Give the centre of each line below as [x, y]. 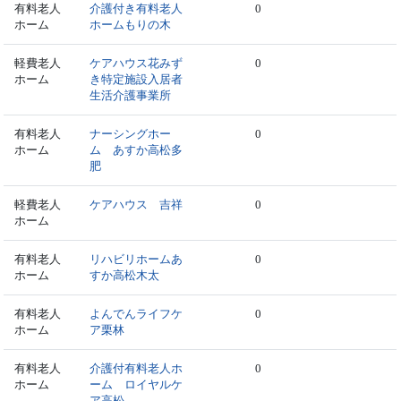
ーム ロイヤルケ [137, 384]
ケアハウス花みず [137, 63]
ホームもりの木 [131, 24]
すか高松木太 [125, 275]
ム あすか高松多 [137, 149]
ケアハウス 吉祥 [137, 204]
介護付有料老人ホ [137, 368]
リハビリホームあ [137, 259]
